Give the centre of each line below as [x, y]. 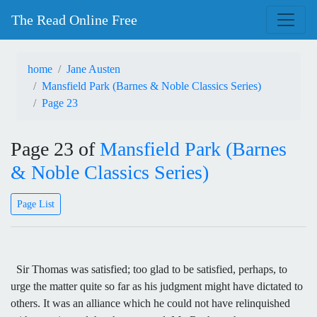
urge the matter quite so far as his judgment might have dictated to [157, 286]
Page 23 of [55, 149]
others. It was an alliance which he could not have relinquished [150, 303]
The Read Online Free [74, 20]
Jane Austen [93, 69]
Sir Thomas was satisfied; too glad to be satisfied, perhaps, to [149, 269]
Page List [36, 204]
